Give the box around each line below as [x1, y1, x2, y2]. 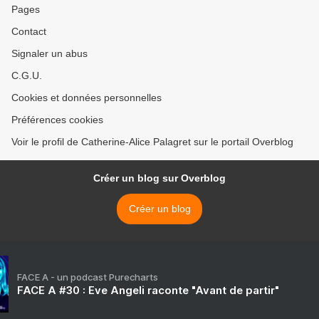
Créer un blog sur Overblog [93, 172, 226, 184]
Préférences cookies [11, 114, 103, 126]
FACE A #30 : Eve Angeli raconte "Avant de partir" [17, 283, 279, 298]
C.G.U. [11, 70, 42, 82]
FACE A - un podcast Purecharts [17, 271, 158, 283]
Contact [11, 26, 46, 38]
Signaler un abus [11, 48, 88, 60]
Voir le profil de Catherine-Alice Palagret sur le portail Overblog [11, 136, 293, 148]
